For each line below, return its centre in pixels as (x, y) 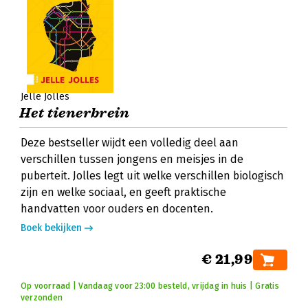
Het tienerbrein (74, 113)
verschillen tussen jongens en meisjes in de (132, 159)
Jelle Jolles (45, 97)
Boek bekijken (51, 228)
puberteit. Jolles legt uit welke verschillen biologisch (152, 176)
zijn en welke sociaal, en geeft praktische (123, 192)
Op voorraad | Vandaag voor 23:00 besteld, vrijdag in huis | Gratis (150, 286)
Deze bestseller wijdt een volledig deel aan (130, 143)
